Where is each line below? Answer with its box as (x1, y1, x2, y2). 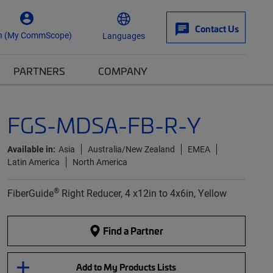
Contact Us (195, 23, 239, 35)
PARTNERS (13, 64, 65, 77)
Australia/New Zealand (87, 143, 175, 155)
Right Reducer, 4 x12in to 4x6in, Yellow (58, 186, 227, 199)
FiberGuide (7, 186, 54, 199)
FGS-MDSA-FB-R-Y (7, 110, 200, 139)
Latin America (7, 156, 60, 168)
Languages (102, 29, 145, 41)
